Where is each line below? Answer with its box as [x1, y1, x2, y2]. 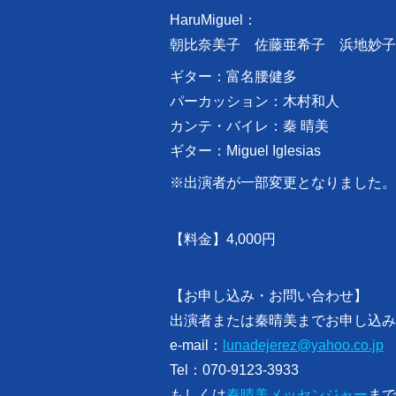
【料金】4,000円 [170, 232, 276, 247]
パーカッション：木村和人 [170, 94, 339, 110]
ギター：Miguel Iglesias [170, 143, 321, 159]
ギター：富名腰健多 [170, 69, 297, 85]
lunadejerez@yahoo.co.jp [223, 338, 384, 354]
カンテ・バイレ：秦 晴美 [170, 118, 329, 134]
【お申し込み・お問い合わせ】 [170, 288, 368, 304]
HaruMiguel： [170, 12, 257, 28]
